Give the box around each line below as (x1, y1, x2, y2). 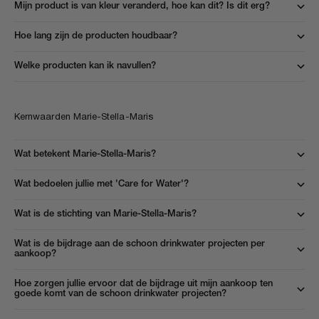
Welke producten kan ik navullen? (14, 62, 156, 70)
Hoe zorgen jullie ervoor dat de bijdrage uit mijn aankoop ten (14, 280, 273, 288)
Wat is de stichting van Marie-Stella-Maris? (14, 210, 197, 219)
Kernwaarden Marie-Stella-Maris (14, 113, 153, 122)
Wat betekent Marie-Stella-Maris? (14, 150, 156, 159)
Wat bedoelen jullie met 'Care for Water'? (14, 180, 189, 189)
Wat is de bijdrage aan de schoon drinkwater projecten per (14, 240, 265, 249)
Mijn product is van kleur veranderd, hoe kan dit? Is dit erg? (14, 2, 270, 11)
